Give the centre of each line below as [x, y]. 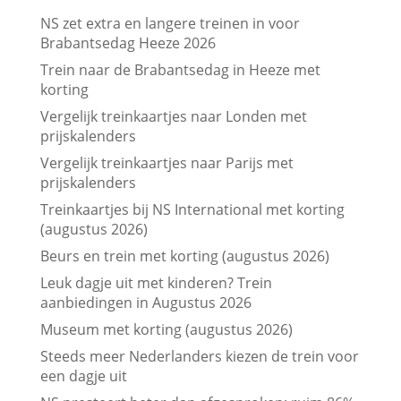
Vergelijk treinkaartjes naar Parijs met [166, 162]
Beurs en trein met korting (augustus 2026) [184, 256]
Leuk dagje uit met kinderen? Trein [156, 282]
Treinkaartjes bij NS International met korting [192, 209]
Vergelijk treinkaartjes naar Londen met [173, 116]
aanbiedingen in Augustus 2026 [145, 302]
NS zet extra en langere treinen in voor [170, 23]
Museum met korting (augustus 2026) [166, 329]
